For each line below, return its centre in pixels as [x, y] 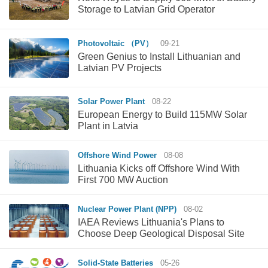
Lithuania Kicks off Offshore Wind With [159, 169]
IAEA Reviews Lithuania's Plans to [151, 223]
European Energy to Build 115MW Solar [162, 115]
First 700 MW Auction [123, 180]
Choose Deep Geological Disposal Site [161, 234]
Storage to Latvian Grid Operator [146, 9]
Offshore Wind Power [120, 156]
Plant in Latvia [108, 126]
